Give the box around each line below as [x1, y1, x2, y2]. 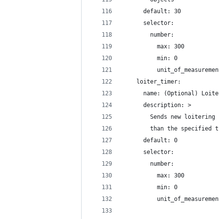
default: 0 [123, 137, 177, 144]
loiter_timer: [123, 78, 181, 85]
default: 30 [123, 8, 181, 15]
